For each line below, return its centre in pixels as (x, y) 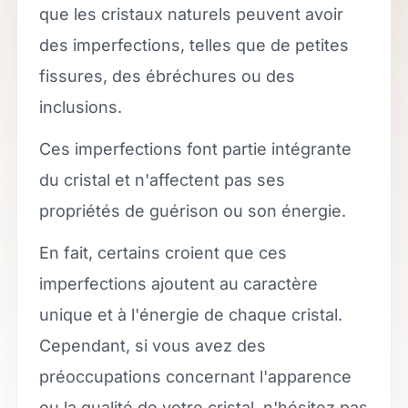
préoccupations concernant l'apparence (195, 377)
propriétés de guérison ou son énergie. (192, 211)
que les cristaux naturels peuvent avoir (191, 14)
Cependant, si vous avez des (152, 346)
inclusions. (80, 107)
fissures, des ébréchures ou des (167, 76)
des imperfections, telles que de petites (194, 45)
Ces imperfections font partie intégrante (195, 149)
